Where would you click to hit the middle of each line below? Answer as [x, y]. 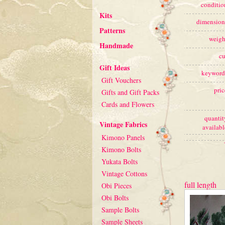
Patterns [112, 30]
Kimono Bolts [121, 149]
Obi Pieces [117, 186]
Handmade [116, 45]
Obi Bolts [115, 198]
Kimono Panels [123, 137]
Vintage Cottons [124, 174]
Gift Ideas [115, 68]
